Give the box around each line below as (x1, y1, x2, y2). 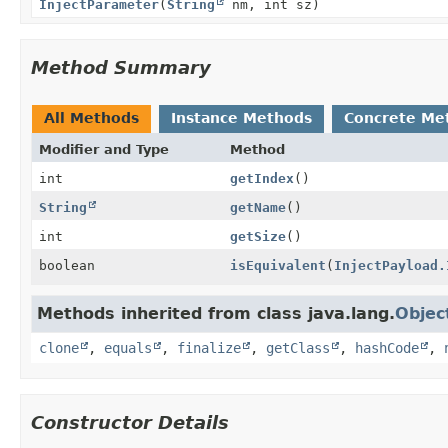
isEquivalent (229, 257, 326, 273)
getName (229, 199, 286, 215)
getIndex (229, 170, 294, 186)
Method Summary (31, 56, 211, 78)
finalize (177, 339, 241, 356)
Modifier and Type (39, 141, 169, 157)
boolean (39, 257, 95, 273)
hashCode (355, 339, 419, 356)
